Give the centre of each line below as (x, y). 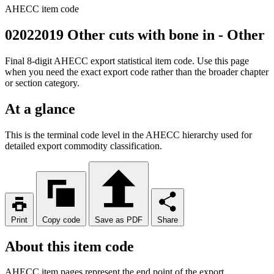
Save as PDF (119, 220)
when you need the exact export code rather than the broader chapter (137, 72)
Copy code (61, 220)
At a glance (40, 109)
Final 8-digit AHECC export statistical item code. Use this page (127, 61)
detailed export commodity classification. (83, 146)
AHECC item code (42, 9)
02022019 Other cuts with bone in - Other (135, 35)
